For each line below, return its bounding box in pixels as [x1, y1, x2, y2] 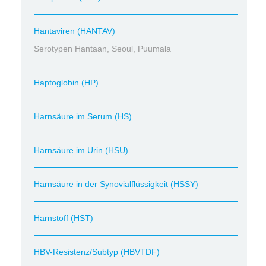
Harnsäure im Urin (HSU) [34, 145, 128, 155]
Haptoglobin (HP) [34, 78, 99, 87]
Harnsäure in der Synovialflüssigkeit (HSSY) [34, 179, 198, 189]
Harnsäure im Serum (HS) [34, 112, 132, 121]
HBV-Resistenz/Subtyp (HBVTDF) [34, 247, 160, 256]
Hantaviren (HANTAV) [34, 26, 115, 36]
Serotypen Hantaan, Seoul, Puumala [34, 44, 171, 53]
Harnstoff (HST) [34, 213, 93, 223]
